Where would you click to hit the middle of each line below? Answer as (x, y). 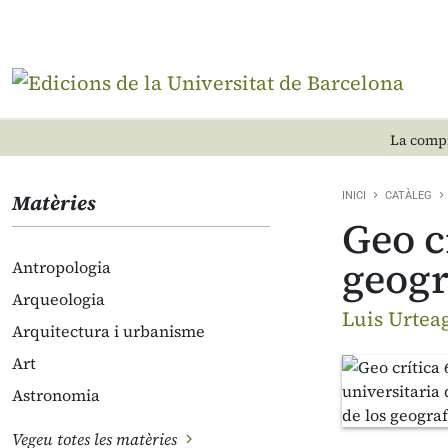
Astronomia (56, 395)
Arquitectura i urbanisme (108, 331)
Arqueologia (58, 299)
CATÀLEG (408, 195)
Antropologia (61, 267)
